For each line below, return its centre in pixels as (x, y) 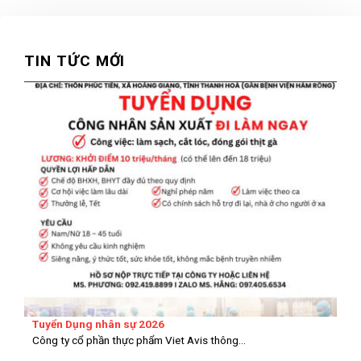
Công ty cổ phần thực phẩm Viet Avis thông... (139, 340)
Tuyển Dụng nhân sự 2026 (98, 324)
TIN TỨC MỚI (75, 60)
